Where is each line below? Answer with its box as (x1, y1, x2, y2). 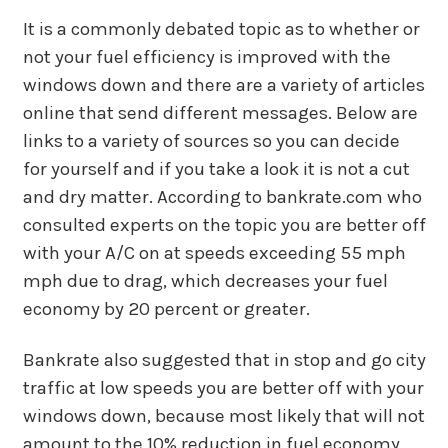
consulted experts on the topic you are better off (22, 214, 426, 236)
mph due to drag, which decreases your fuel (22, 270, 388, 292)
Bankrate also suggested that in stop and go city (22, 348, 426, 371)
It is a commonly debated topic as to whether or (22, 18, 420, 40)
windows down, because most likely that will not (22, 404, 425, 427)
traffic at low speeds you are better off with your (22, 376, 424, 399)
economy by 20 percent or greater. (22, 298, 310, 320)
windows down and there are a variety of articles (22, 74, 425, 96)
